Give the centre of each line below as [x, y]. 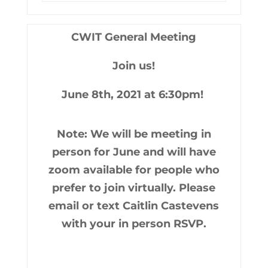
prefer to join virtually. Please [134, 188]
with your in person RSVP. [134, 224]
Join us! [134, 66]
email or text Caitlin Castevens [134, 206]
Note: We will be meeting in [134, 134]
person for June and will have [134, 152]
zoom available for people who [134, 170]
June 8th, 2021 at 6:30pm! [134, 95]
